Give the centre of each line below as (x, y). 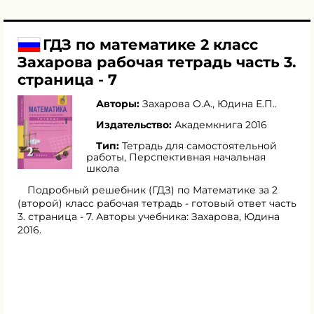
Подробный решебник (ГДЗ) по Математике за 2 (152, 190)
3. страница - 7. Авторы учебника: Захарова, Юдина (149, 217)
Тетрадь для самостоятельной (199, 146)
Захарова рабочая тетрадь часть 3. (157, 62)
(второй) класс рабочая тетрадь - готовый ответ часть (157, 203)
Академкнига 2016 (221, 125)
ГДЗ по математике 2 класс (150, 45)
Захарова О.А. (177, 104)
